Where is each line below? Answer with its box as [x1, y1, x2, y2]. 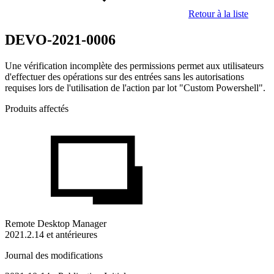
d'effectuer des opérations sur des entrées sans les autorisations [5, 71, 244, 82]
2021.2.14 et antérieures [5, 229, 97, 240]
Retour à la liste [188, 8, 248, 19]
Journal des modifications [5, 250, 103, 261]
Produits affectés [5, 103, 68, 114]
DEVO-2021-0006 [5, 31, 116, 48]
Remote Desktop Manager [5, 218, 106, 229]
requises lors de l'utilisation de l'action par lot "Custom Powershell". [5, 82, 265, 93]
